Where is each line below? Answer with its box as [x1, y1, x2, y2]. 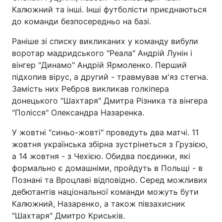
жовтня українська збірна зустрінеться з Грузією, [12, 139, 208, 150]
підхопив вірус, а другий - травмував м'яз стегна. [12, 72, 208, 82]
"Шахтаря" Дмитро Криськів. [12, 211, 125, 221]
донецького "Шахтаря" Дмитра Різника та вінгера [12, 96, 208, 106]
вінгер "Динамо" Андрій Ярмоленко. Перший [12, 60, 187, 70]
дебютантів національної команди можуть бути [12, 187, 199, 197]
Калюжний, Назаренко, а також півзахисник [12, 199, 185, 209]
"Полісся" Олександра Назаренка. [12, 108, 144, 118]
